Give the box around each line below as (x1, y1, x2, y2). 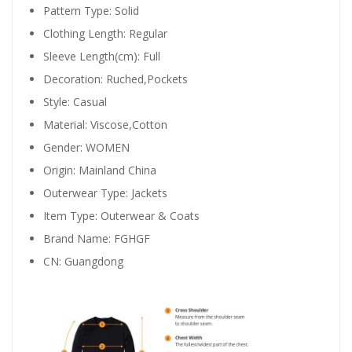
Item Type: (43, 208, 101, 224)
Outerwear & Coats (101, 208, 200, 224)
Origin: (43, 163, 79, 178)
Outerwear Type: (43, 185, 131, 201)
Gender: (43, 140, 86, 156)
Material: (43, 117, 90, 133)
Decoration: (43, 71, 106, 87)
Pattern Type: (43, 3, 115, 19)
